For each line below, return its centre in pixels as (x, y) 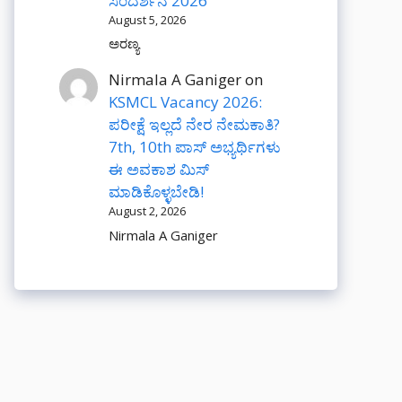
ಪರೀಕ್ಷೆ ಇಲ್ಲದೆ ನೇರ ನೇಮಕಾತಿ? (195, 125)
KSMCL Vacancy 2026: (186, 102)
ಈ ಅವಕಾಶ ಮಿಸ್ (159, 170)
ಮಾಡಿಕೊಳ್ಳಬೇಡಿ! (157, 192)
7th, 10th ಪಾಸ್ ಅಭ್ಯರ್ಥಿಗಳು (195, 147)
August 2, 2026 (148, 211)
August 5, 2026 (148, 20)
